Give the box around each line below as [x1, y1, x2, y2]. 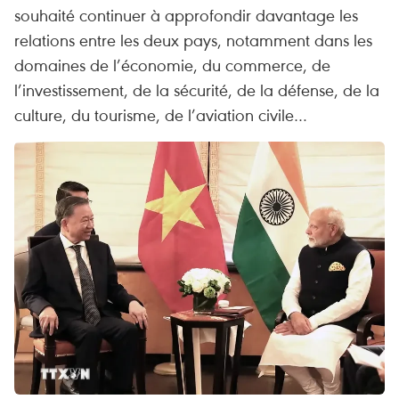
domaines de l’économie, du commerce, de [14, 53, 330, 76]
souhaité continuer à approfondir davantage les [14, 4, 358, 26]
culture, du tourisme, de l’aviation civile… [14, 103, 307, 126]
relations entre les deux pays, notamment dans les [14, 28, 372, 51]
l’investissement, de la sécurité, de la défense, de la [14, 78, 379, 101]
